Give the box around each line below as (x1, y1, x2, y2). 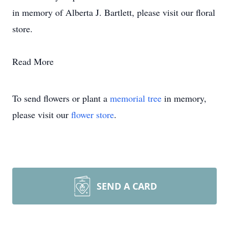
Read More (12, 55, 54, 67)
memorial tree (110, 92, 162, 104)
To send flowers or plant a (12, 92, 110, 104)
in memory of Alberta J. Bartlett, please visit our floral (12, 6, 215, 18)
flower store (71, 108, 114, 121)
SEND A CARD (97, 180, 157, 192)
